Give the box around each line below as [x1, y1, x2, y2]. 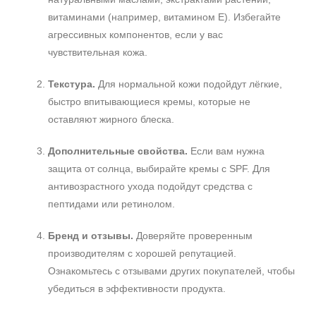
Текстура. [48, 78, 95, 90]
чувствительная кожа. [48, 47, 147, 58]
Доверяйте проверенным [133, 230, 253, 241]
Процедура [16, 166, 67, 178]
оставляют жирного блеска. [48, 114, 174, 125]
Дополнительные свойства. [48, 145, 188, 157]
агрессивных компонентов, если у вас [48, 29, 223, 40]
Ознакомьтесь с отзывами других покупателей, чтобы [48, 265, 295, 276]
